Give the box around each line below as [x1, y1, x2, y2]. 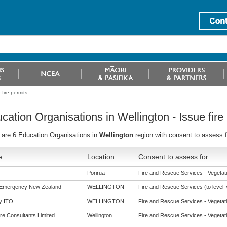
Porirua [87, 170, 105, 176]
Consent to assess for [138, 153, 208, 161]
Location [87, 153, 115, 161]
